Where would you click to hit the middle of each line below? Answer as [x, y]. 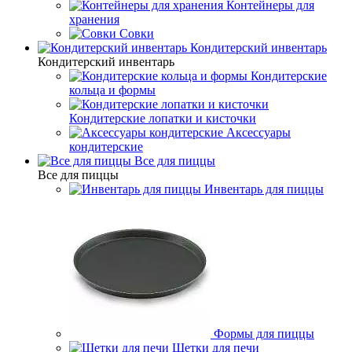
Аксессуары [258, 132]
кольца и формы [112, 90]
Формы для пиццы [264, 333]
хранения [94, 19]
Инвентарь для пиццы [264, 189]
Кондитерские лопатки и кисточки [163, 118]
